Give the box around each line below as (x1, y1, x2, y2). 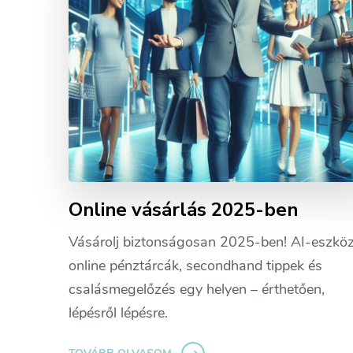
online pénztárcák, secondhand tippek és (69, 255, 322, 275)
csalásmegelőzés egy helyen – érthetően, (69, 279, 325, 299)
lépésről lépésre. (69, 303, 168, 322)
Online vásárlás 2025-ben (69, 196, 298, 222)
